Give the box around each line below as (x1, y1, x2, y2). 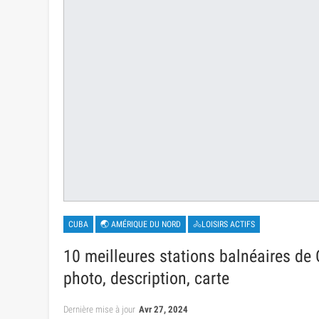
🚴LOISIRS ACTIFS (193, 219, 255, 230)
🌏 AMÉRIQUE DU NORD (100, 219, 181, 230)
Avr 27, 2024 (139, 304, 188, 315)
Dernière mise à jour (63, 304, 137, 315)
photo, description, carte (63, 268, 229, 289)
